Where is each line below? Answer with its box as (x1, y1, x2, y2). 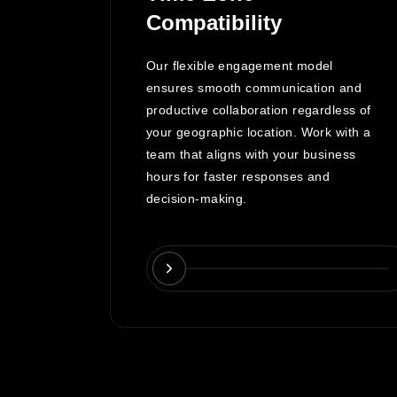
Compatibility (146, 11, 283, 35)
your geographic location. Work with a (146, 125, 371, 140)
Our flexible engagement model (146, 58, 333, 74)
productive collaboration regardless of (146, 103, 371, 118)
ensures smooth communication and (146, 81, 362, 96)
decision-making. (146, 191, 247, 206)
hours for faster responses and (146, 169, 331, 184)
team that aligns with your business (146, 147, 356, 162)
